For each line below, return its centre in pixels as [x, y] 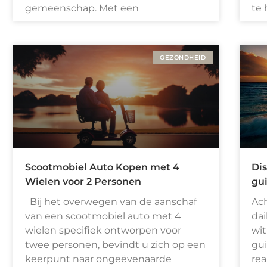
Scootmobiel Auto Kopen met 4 [102, 167]
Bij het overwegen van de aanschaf [111, 201]
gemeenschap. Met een [82, 8]
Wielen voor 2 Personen [83, 181]
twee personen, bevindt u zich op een [115, 244]
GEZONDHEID [183, 58]
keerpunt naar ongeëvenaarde [98, 259]
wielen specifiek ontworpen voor [103, 230]
